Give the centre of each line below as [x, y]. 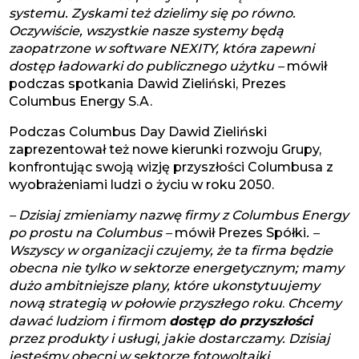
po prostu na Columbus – [92, 233]
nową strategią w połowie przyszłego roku [146, 303]
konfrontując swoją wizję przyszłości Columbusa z [171, 167]
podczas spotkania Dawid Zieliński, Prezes [148, 84]
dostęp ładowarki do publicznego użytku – [148, 66]
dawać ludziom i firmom [89, 321]
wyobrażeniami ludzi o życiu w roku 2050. [142, 185]
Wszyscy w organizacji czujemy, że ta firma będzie [171, 250]
